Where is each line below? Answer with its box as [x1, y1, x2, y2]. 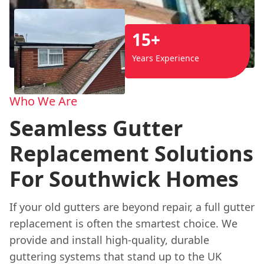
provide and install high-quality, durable [9, 232, 209, 247]
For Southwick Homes [9, 164, 239, 193]
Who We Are [9, 93, 77, 109]
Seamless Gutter [9, 113, 183, 143]
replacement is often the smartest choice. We [9, 216, 237, 230]
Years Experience [132, 52, 199, 64]
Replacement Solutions [9, 138, 253, 168]
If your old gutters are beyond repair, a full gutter [9, 199, 255, 214]
